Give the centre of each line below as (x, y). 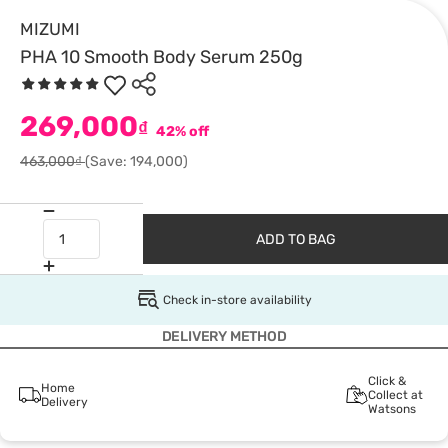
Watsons (391, 409)
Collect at (395, 395)
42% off (181, 131)
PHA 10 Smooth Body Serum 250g (161, 57)
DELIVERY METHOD (224, 336)
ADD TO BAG (295, 239)
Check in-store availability (237, 299)
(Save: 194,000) (136, 161)
